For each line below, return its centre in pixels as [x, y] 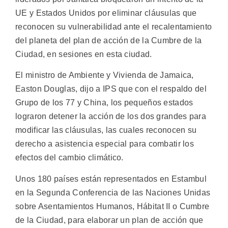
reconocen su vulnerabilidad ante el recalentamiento [114, 27]
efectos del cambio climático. [69, 158]
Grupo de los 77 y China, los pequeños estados [104, 103]
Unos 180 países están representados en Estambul [111, 179]
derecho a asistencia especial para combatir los [105, 144]
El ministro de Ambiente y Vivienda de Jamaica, [105, 75]
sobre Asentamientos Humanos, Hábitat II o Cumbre [112, 206]
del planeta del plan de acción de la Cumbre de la [109, 40]
